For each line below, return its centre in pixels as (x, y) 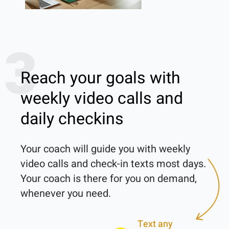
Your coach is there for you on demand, (109, 178)
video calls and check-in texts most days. (113, 164)
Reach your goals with (100, 78)
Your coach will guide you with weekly (105, 149)
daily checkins (72, 119)
